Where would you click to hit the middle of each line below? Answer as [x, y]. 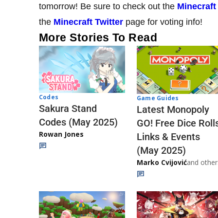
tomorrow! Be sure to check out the [108, 6]
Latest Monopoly [173, 110]
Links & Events [168, 137]
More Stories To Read [98, 37]
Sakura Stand [68, 108]
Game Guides [158, 98]
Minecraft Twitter [88, 22]
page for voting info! [163, 22]
